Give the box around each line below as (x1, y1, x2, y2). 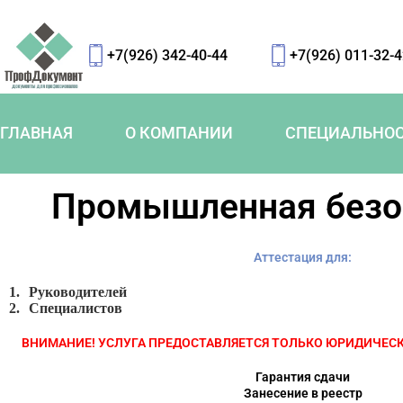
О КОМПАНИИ (125, 123, 233, 143)
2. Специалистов (9, 300, 122, 316)
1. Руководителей (9, 283, 127, 300)
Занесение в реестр (243, 385, 363, 400)
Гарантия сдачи (255, 369, 351, 384)
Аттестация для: (254, 249, 353, 264)
